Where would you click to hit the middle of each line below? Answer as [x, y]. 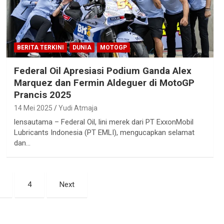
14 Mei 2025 [33, 108]
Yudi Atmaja [78, 108]
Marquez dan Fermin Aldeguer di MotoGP [104, 83]
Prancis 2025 [42, 95]
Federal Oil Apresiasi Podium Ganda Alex [102, 71]
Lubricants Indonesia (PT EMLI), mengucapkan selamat [104, 133]
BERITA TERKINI [40, 48]
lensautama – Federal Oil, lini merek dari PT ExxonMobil [103, 122]
